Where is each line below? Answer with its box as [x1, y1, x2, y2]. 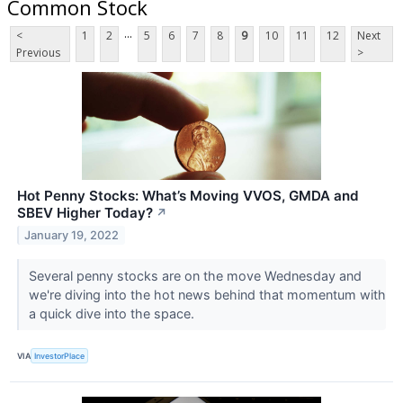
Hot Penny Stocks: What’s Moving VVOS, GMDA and [17, 187, 359, 205]
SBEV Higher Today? [17, 204, 153, 222]
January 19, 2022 [24, 228, 120, 243]
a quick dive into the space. [28, 306, 198, 322]
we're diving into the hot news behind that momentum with [28, 287, 386, 303]
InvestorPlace [34, 350, 85, 361]
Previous [16, 45, 60, 61]
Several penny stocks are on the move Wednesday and [28, 268, 362, 284]
